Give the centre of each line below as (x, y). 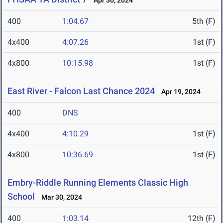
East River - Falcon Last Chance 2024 (81, 91)
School (22, 197)
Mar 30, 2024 (59, 197)
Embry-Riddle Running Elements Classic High (98, 183)
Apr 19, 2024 (179, 92)
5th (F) (204, 21)
